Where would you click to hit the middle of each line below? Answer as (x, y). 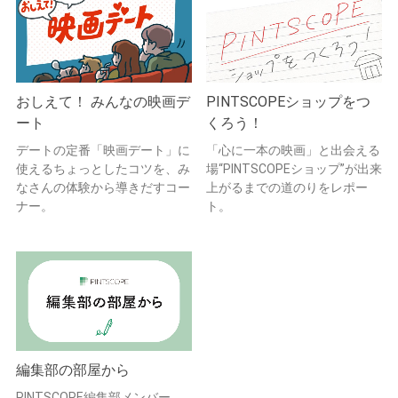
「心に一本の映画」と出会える (293, 151)
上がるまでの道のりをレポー (287, 188)
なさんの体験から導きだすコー (103, 188)
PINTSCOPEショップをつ (288, 102)
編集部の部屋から (73, 370)
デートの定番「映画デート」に (103, 151)
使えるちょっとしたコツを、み (103, 169)
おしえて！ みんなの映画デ (103, 102)
